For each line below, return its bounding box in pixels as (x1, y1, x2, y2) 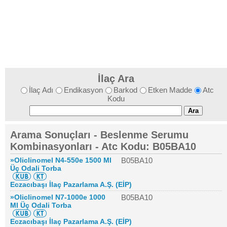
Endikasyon (64, 86, 103, 94)
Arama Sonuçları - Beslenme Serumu (10, 129, 188, 140)
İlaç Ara (98, 73, 134, 84)
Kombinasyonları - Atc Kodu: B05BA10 (10, 141, 196, 152)
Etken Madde (148, 86, 192, 94)
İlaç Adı (29, 86, 53, 94)
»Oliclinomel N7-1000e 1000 (10, 193, 105, 201)
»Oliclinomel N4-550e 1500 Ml (10, 156, 111, 164)
